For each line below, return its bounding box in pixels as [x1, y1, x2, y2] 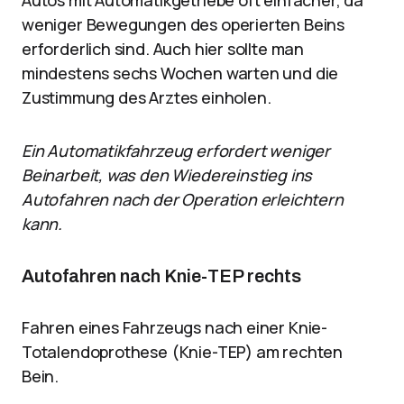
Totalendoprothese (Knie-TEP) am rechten [22, 341, 343, 363]
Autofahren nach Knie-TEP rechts [22, 266, 301, 286]
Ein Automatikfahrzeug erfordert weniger [22, 140, 330, 161]
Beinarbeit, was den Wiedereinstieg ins [22, 164, 313, 186]
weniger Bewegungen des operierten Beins [22, 14, 344, 35]
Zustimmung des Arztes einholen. [22, 87, 271, 108]
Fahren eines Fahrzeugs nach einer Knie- [22, 317, 327, 338]
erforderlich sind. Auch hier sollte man [22, 38, 304, 60]
